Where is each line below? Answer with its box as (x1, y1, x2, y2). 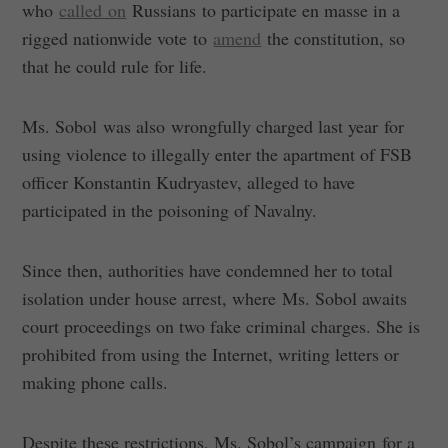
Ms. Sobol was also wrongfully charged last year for (22, 113, 405, 138)
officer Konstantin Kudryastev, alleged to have (22, 169, 356, 194)
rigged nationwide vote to (22, 25, 214, 50)
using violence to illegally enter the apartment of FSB (22, 141, 413, 166)
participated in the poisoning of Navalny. (22, 197, 324, 222)
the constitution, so (261, 25, 406, 50)
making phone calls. (22, 369, 169, 394)
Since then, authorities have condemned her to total (22, 257, 394, 282)
